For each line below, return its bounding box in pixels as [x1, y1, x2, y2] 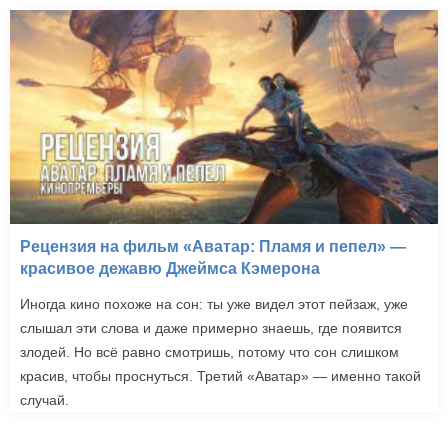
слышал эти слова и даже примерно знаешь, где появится [20, 319, 402, 336]
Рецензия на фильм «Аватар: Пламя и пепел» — [20, 237, 406, 255]
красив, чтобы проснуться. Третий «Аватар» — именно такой [20, 367, 421, 384]
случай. [20, 391, 69, 408]
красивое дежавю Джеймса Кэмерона [20, 259, 320, 277]
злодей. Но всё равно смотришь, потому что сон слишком [20, 343, 399, 360]
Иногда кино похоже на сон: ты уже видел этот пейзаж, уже [20, 295, 408, 312]
